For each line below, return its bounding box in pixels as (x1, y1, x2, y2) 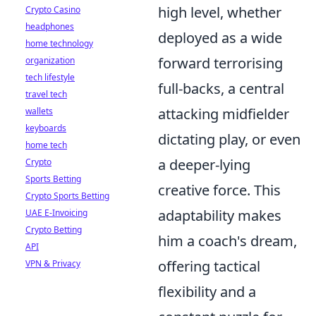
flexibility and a (158, 282, 256, 301)
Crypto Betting (25, 224, 82, 236)
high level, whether (158, 3, 281, 22)
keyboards (25, 122, 66, 134)
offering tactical (158, 257, 260, 276)
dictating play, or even (158, 130, 300, 149)
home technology (25, 37, 93, 49)
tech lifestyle (25, 71, 75, 83)
